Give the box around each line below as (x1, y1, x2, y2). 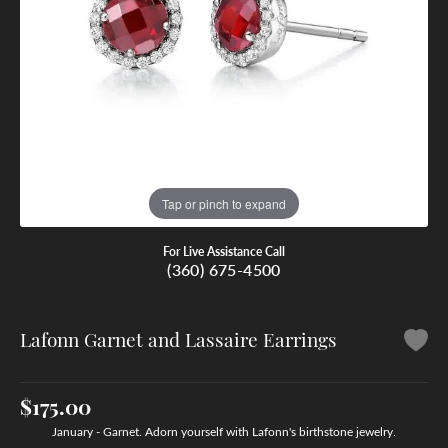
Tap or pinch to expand (162, 194, 286, 212)
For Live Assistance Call (163, 243, 285, 259)
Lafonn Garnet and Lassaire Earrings (20, 325, 337, 352)
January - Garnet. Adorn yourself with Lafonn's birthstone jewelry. (52, 422, 396, 439)
